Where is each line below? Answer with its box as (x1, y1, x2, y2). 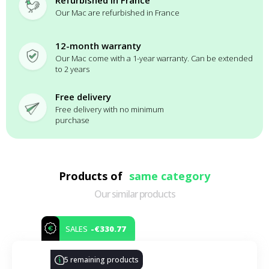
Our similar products (94, 187, 175, 201)
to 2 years (55, 63, 89, 74)
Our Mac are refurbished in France (55, 7, 180, 18)
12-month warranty (55, 39, 141, 52)
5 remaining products (64, 254, 139, 265)
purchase (55, 114, 89, 125)
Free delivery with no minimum (55, 103, 164, 115)
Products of (59, 168, 125, 183)
